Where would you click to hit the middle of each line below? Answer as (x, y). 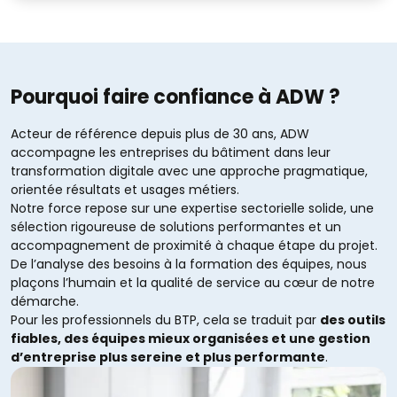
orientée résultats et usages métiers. (125, 190)
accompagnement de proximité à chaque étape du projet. (194, 246)
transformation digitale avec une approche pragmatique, (189, 171)
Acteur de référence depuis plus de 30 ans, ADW (160, 134)
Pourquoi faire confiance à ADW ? (175, 97)
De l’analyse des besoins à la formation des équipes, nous (189, 265)
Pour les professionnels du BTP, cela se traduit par (165, 320)
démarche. (45, 302)
